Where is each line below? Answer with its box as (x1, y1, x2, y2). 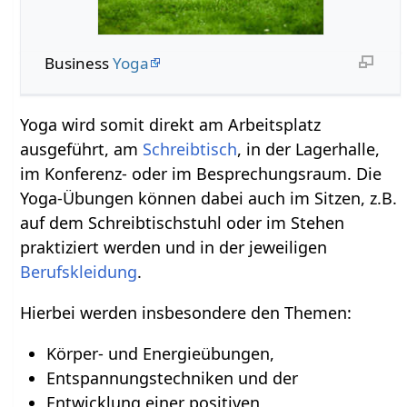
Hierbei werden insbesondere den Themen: (20, 301, 352, 323)
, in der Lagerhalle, (237, 137, 381, 160)
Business (44, 52, 113, 74)
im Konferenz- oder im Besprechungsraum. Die (20, 162, 382, 184)
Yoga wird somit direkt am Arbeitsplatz (20, 113, 322, 135)
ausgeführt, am (20, 137, 144, 160)
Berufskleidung (20, 260, 138, 283)
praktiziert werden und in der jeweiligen (20, 235, 328, 258)
